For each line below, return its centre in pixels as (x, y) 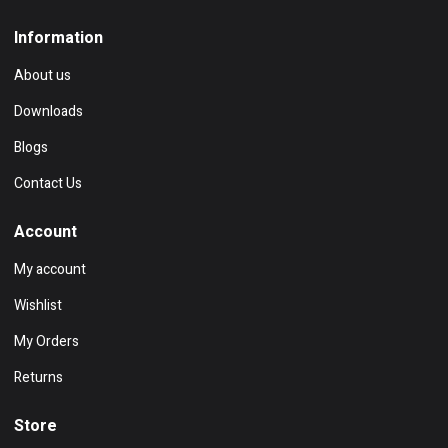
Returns (38, 378)
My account (50, 270)
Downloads (48, 112)
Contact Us (48, 184)
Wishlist (38, 306)
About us (42, 76)
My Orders (46, 342)
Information (58, 38)
